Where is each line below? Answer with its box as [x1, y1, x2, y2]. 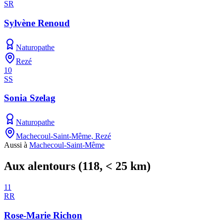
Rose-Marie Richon [4, 210, 82, 221]
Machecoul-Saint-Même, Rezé [16, 132, 111, 141]
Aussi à [4, 141, 29, 150]
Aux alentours [4, 159, 75, 172]
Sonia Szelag [4, 93, 55, 104]
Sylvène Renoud [4, 17, 70, 28]
